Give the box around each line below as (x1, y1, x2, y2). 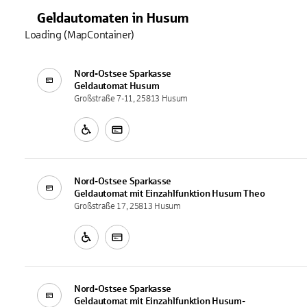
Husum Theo (212, 188, 265, 199)
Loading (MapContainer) (25, 28, 134, 40)
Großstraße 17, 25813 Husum (74, 201, 181, 211)
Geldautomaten (37, 10, 129, 25)
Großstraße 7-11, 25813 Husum (74, 93, 188, 103)
